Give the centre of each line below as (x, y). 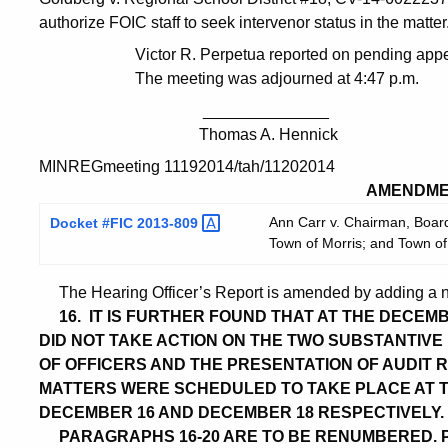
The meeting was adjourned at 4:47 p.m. (277, 78)
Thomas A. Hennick (268, 134)
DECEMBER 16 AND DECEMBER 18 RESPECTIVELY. (241, 412)
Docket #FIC (93, 222)
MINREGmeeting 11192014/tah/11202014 (187, 166)
